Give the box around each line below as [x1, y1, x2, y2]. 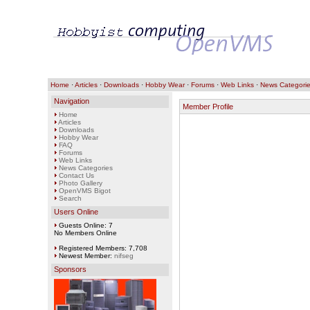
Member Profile [182, 102, 233, 111]
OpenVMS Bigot [58, 187, 111, 194]
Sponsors [53, 265, 86, 273]
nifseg [113, 252, 134, 259]
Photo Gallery [58, 179, 102, 187]
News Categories [58, 164, 113, 172]
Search [58, 194, 82, 202]
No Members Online [53, 229, 117, 237]
